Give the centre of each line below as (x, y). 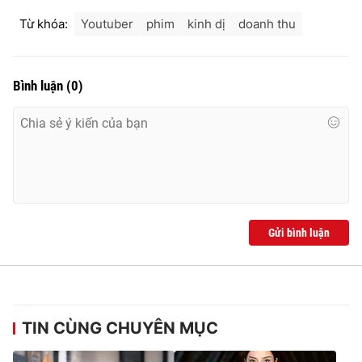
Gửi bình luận (299, 232)
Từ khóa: (44, 23)
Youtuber (107, 23)
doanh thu (267, 23)
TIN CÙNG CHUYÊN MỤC (120, 328)
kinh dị (206, 23)
